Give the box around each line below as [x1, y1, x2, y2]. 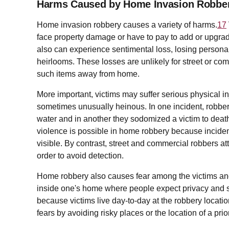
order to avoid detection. [37, 151, 124, 161]
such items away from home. [37, 70, 140, 79]
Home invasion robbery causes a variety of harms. [37, 20, 217, 30]
